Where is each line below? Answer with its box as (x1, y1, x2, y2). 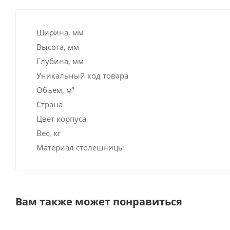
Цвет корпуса (36, 113, 86, 124)
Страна (36, 99, 63, 109)
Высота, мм (36, 41, 79, 52)
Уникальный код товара (36, 70, 128, 81)
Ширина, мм (36, 27, 84, 37)
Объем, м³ (36, 84, 74, 95)
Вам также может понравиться (15, 194, 182, 208)
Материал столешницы (36, 142, 124, 152)
